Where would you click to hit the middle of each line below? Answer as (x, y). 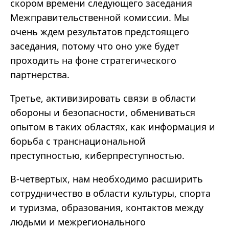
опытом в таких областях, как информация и (113, 127)
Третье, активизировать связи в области (103, 98)
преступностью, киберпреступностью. (97, 156)
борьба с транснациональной (78, 141)
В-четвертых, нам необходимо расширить (107, 179)
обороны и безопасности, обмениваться (103, 113)
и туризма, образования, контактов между (107, 208)
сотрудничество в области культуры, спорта (110, 193)
